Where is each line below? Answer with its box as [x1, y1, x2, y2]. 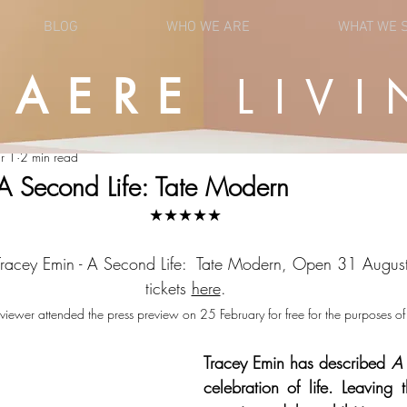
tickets [144, 277, 192, 299]
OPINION [7, 77, 63, 95]
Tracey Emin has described [203, 352, 392, 373]
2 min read [20, 147, 78, 165]
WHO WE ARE [165, 18, 250, 36]
